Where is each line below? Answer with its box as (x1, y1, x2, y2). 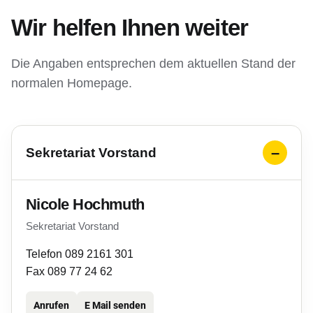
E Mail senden (85, 300, 146, 311)
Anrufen (34, 300, 69, 311)
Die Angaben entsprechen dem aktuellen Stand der (11, 57, 296, 71)
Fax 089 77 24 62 (26, 265, 112, 277)
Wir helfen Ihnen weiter (11, 15, 249, 41)
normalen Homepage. (11, 76, 132, 90)
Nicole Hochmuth (26, 196, 145, 213)
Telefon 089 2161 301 (26, 248, 133, 260)
